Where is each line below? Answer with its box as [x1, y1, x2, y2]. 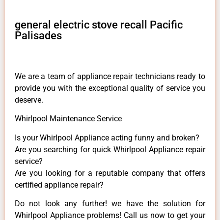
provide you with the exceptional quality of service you [15, 83, 205, 93]
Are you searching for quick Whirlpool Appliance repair [15, 144, 205, 154]
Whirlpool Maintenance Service [15, 114, 122, 124]
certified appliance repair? [15, 180, 104, 190]
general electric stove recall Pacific [15, 18, 183, 31]
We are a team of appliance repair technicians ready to [15, 71, 205, 81]
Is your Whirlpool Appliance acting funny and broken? [15, 133, 199, 142]
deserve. [15, 95, 43, 105]
